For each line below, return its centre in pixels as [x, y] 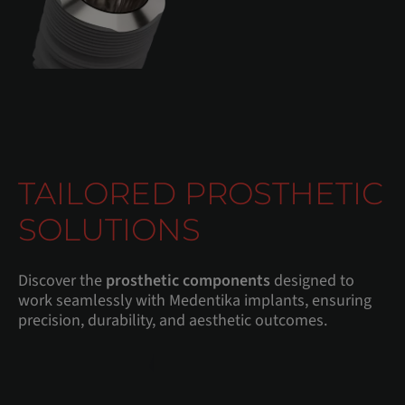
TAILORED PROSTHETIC [201, 193]
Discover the [62, 280]
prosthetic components [188, 280]
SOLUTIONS [109, 229]
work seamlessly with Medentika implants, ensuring [195, 300]
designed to [312, 280]
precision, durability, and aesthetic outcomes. [173, 320]
